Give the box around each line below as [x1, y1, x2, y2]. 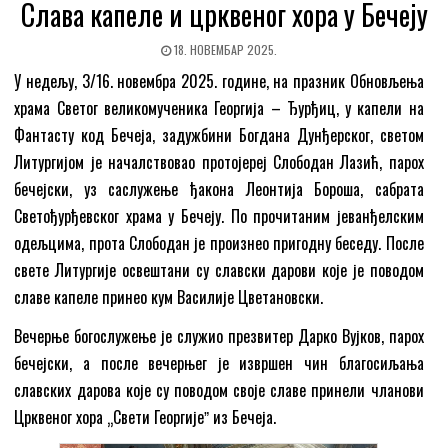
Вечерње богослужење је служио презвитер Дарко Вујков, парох [14, 324, 424, 349]
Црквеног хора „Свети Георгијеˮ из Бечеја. [14, 405, 277, 430]
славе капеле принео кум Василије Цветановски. [14, 285, 324, 310]
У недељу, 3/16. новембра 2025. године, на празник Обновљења [14, 69, 424, 94]
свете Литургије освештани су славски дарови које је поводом [14, 258, 424, 283]
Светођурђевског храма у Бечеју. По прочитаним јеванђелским [14, 204, 424, 229]
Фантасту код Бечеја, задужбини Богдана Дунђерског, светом [14, 123, 424, 148]
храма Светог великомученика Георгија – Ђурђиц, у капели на [14, 96, 424, 121]
